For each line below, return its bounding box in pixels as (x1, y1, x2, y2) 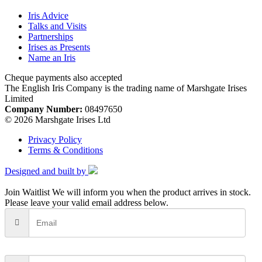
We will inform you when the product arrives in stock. (52, 187, 251, 197)
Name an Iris (28, 52, 75, 63)
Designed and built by (5, 166, 88, 176)
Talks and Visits (28, 20, 87, 31)
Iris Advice (28, 10, 68, 20)
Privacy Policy (28, 134, 82, 144)
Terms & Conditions (28, 144, 103, 155)
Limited (5, 93, 33, 104)
